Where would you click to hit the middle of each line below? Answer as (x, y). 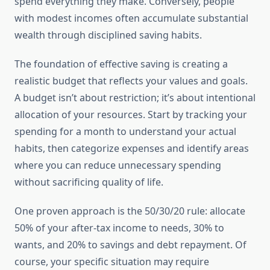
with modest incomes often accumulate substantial (131, 18)
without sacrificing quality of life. (89, 182)
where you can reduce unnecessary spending (118, 165)
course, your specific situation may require (112, 262)
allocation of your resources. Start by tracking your (131, 115)
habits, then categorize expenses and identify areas (132, 149)
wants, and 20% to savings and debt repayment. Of (130, 245)
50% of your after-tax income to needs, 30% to (119, 228)
